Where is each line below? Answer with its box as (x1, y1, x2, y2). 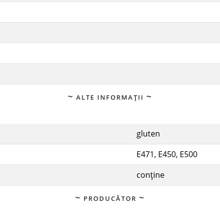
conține (137, 169, 165, 180)
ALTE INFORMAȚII (76, 92, 144, 102)
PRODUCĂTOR (83, 193, 137, 203)
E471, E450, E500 (137, 148, 197, 160)
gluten (137, 128, 160, 139)
